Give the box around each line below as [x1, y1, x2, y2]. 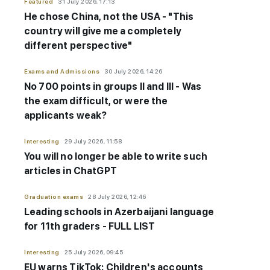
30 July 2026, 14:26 [104, 67, 163, 75]
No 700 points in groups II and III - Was [24, 81, 201, 93]
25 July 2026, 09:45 [64, 248, 123, 256]
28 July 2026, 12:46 [88, 193, 146, 201]
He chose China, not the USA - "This [24, 11, 194, 23]
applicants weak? [24, 110, 107, 122]
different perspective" [24, 40, 133, 52]
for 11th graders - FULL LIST [24, 221, 155, 233]
